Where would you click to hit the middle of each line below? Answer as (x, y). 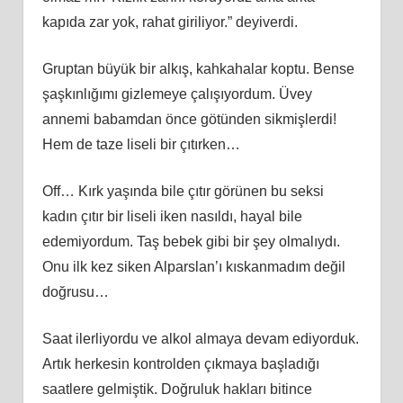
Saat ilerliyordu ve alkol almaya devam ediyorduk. (200, 338)
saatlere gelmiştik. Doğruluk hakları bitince (177, 389)
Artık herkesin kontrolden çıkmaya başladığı (180, 363)
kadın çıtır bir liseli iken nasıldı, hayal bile (172, 216)
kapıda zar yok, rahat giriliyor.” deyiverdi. (170, 22)
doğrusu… (75, 291)
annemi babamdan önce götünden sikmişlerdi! (189, 119)
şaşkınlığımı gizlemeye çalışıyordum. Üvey (177, 94)
